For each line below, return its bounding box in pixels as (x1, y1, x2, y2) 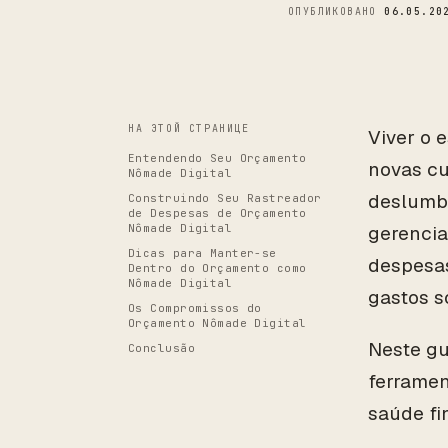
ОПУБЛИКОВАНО (288, 5, 385, 18)
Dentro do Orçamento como (128, 261, 307, 275)
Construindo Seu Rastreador (128, 191, 322, 205)
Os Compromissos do (128, 301, 262, 315)
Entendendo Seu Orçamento (128, 151, 307, 165)
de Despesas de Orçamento (128, 206, 307, 220)
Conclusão (128, 341, 195, 355)
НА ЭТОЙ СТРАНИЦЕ (128, 122, 250, 135)
